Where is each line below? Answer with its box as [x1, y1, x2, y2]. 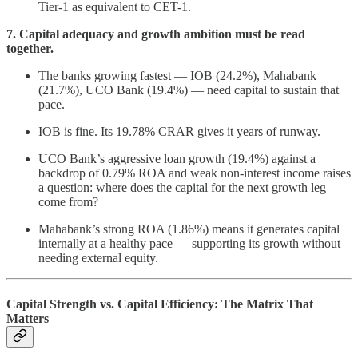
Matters [6, 311, 49, 325]
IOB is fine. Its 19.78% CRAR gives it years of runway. [38, 125, 320, 139]
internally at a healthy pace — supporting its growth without [38, 237, 340, 251]
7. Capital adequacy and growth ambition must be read [6, 27, 305, 42]
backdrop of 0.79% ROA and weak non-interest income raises [38, 166, 351, 181]
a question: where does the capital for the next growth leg [38, 181, 326, 195]
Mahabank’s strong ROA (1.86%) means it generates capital [38, 222, 340, 237]
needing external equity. [38, 251, 158, 265]
